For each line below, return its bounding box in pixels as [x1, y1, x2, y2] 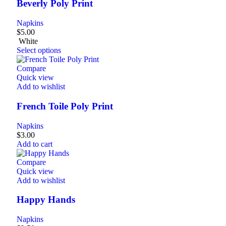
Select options [17, 46, 61, 55]
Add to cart [17, 139, 52, 148]
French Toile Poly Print [17, 100, 113, 111]
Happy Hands [17, 194, 75, 205]
